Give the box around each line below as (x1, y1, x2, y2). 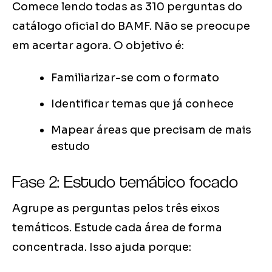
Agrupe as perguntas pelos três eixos (12, 202, 220, 216)
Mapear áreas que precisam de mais (51, 123, 251, 137)
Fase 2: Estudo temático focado (12, 171, 238, 192)
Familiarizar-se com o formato (51, 71, 219, 85)
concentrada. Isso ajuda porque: (12, 240, 191, 254)
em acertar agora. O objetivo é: (12, 39, 184, 53)
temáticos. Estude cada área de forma (12, 221, 222, 235)
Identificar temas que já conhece (51, 97, 234, 111)
